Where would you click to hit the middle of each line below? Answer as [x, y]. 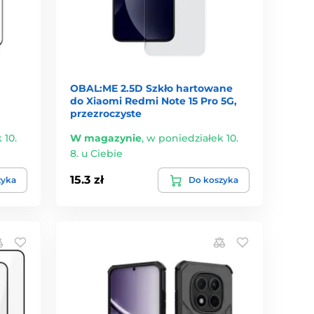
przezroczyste [106, 113]
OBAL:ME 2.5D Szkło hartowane [152, 88]
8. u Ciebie [97, 153]
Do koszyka [213, 179]
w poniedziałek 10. [193, 138]
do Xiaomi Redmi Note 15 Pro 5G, [154, 101]
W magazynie [106, 138]
